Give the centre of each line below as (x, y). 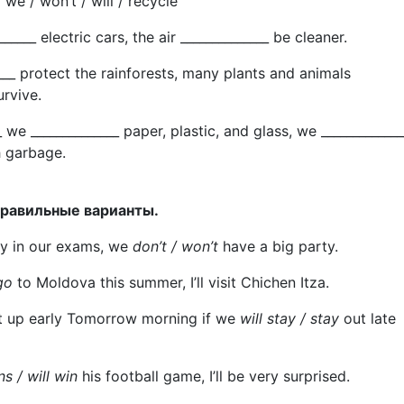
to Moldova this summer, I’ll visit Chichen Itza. (170, 282)
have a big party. (278, 246)
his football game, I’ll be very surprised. (213, 376)
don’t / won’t (175, 246)
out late (367, 318)
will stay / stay (289, 318)
